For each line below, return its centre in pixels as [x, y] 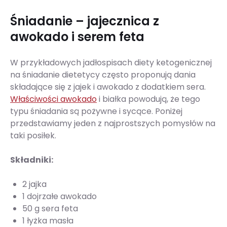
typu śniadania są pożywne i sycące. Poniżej [96, 111]
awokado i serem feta [77, 37]
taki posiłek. [33, 136]
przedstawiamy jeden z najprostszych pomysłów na [113, 123]
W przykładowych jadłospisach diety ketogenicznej [111, 63]
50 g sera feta [50, 209]
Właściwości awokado [53, 99]
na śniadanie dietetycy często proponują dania [103, 75]
